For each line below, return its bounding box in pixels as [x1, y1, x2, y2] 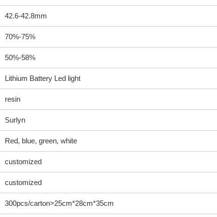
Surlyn [4, 116, 25, 124]
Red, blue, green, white [4, 137, 77, 145]
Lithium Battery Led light [4, 74, 80, 82]
